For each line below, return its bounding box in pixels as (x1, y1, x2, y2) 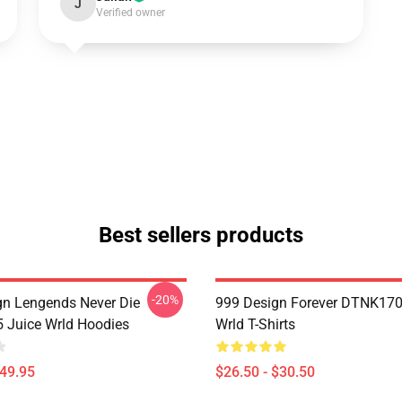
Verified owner (95, 6, 165, 19)
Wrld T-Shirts (215, 316, 295, 333)
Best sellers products (99, 223, 303, 248)
